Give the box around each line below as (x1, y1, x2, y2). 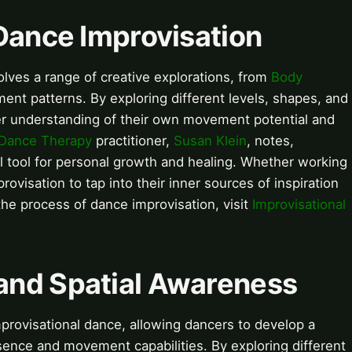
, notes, (247, 133, 294, 149)
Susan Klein (174, 133, 247, 149)
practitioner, (92, 133, 174, 149)
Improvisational (252, 196, 346, 213)
